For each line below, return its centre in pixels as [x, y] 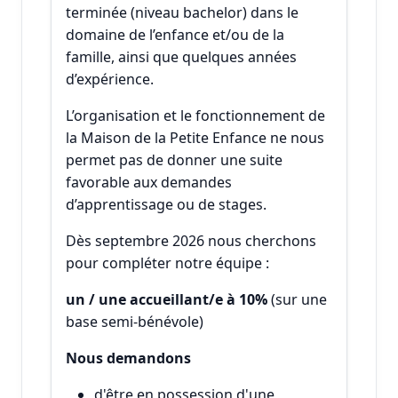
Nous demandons [128, 358]
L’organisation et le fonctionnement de [195, 115]
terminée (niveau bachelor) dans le [182, 12]
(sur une [299, 299]
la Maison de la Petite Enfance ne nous [195, 137]
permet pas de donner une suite [174, 159]
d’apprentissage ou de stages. [166, 204]
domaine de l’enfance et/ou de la [175, 34]
